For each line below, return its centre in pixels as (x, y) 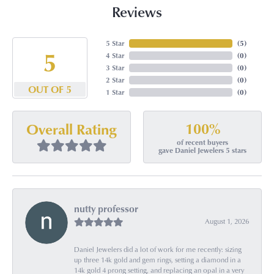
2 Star (115, 80)
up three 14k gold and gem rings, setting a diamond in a (157, 259)
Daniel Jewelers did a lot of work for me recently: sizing (158, 249)
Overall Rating (72, 128)
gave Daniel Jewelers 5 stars (202, 150)
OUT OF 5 (50, 90)
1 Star (115, 92)
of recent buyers (202, 143)
